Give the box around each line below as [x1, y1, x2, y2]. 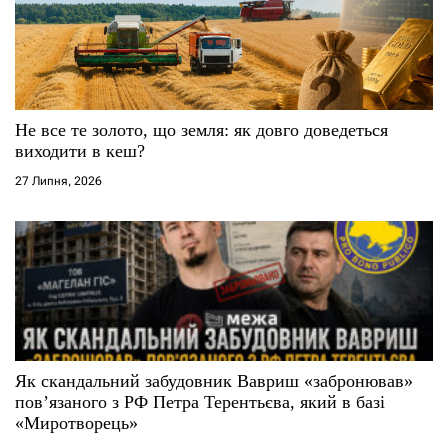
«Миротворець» [15, 412, 138, 433]
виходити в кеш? [15, 140, 145, 161]
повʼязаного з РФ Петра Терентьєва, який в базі [15, 391, 385, 412]
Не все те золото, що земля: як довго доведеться [15, 119, 388, 140]
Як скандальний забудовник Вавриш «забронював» [15, 370, 413, 391]
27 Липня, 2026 [15, 173, 102, 188]
